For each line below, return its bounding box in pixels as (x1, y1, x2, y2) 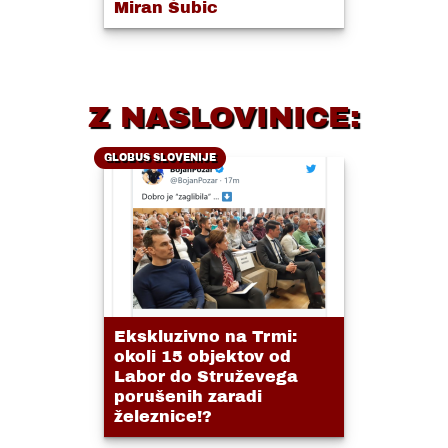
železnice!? (114, 408, 212, 426)
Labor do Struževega (114, 368, 298, 386)
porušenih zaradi (114, 388, 262, 406)
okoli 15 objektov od (114, 348, 291, 366)
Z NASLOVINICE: (88, 101, 360, 134)
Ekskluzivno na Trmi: (114, 328, 297, 346)
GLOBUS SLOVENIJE (104, 152, 216, 164)
